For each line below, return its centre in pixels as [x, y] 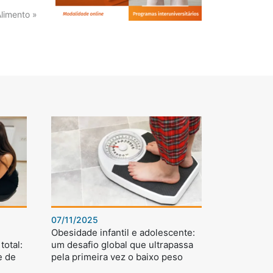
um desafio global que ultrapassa [122, 245]
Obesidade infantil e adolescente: [123, 233]
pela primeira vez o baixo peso [117, 257]
